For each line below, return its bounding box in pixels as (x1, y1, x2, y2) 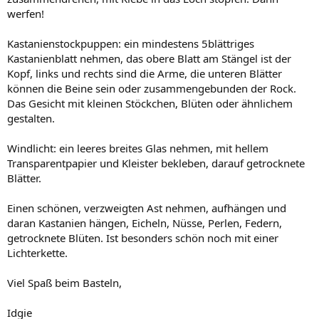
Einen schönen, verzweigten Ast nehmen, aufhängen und (7, 200, 286, 215)
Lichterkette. (7, 245, 68, 260)
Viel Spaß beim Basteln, (7, 275, 122, 290)
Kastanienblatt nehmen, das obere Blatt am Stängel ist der (7, 51, 291, 66)
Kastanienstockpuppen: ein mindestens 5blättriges (7, 36, 254, 51)
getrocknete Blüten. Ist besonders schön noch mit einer (7, 230, 278, 245)
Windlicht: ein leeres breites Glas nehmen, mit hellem (7, 140, 268, 155)
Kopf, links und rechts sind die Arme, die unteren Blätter (7, 66, 282, 80)
